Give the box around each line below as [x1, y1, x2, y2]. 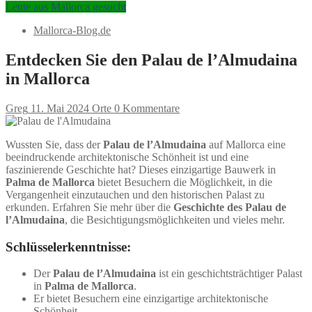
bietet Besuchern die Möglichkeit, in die [95, 175, 272, 188]
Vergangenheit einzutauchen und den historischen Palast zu [6, 188, 265, 201]
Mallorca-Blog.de [33, 24, 111, 36]
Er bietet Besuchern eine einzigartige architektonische [33, 292, 268, 305]
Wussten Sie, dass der [6, 138, 103, 150]
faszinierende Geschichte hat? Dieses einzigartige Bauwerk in [6, 163, 276, 175]
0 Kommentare [111, 102, 180, 114]
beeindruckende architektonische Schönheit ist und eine [6, 150, 249, 163]
